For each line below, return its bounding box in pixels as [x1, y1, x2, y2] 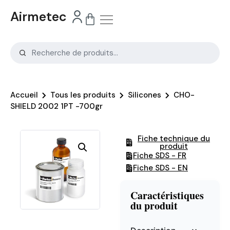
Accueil [10, 89, 38, 100]
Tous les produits [50, 89, 116, 100]
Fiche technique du [138, 133, 210, 144]
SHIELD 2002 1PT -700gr [10, 101, 103, 111]
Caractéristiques [130, 187, 204, 203]
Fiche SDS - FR [133, 150, 186, 161]
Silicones [128, 89, 161, 100]
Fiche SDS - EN [133, 162, 188, 173]
